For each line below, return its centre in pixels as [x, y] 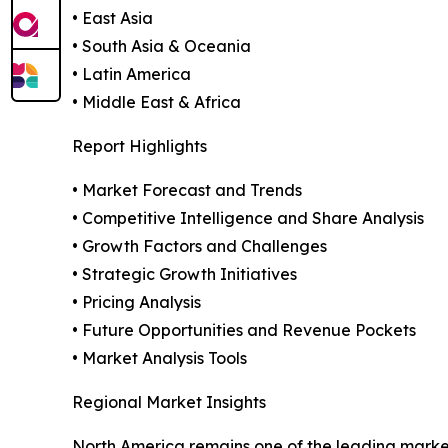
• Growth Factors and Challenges [199, 246]
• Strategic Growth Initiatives [184, 274]
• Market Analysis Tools [159, 358]
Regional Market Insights [169, 402]
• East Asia [112, 18]
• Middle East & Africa [156, 102]
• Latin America [131, 74]
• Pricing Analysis [136, 302]
